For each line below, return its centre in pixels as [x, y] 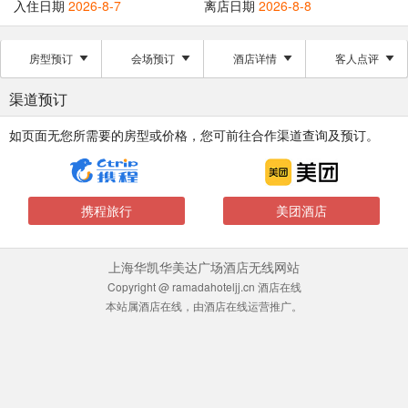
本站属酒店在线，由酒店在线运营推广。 [204, 306]
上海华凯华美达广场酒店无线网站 [204, 267]
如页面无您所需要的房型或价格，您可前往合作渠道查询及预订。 [194, 135]
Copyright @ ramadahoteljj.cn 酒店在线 [204, 286]
